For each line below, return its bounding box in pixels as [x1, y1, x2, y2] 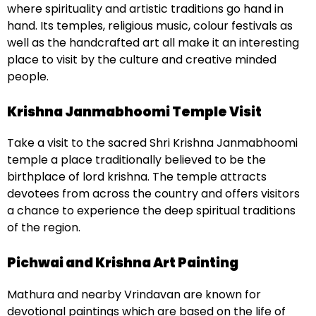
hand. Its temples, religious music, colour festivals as [7, 17, 293, 34]
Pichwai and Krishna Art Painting [7, 253, 238, 273]
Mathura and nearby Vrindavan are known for [7, 286, 261, 303]
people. [7, 68, 49, 85]
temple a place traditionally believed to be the [7, 152, 266, 169]
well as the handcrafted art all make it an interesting [7, 34, 299, 51]
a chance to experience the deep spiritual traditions [7, 202, 296, 219]
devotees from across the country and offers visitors [7, 186, 300, 202]
